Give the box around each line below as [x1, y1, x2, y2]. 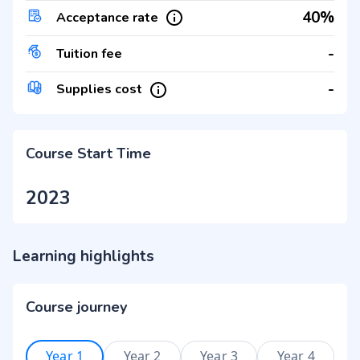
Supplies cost [55, 80, 142, 99]
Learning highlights [13, 245, 154, 267]
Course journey [26, 297, 127, 317]
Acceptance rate [55, 8, 158, 27]
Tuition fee [55, 44, 122, 63]
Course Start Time [26, 143, 151, 163]
